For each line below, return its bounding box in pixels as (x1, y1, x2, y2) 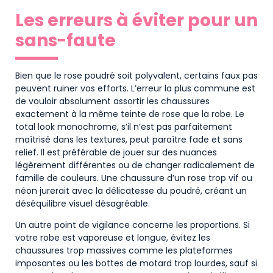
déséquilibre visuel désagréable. (15, 197, 150, 210)
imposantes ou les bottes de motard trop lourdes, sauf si (15, 257, 257, 270)
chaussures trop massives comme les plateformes (15, 244, 233, 257)
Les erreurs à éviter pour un (15, 8, 258, 32)
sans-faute (15, 28, 116, 52)
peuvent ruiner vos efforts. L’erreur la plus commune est (15, 82, 255, 94)
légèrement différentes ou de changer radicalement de (15, 158, 255, 171)
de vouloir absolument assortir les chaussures (15, 94, 210, 107)
